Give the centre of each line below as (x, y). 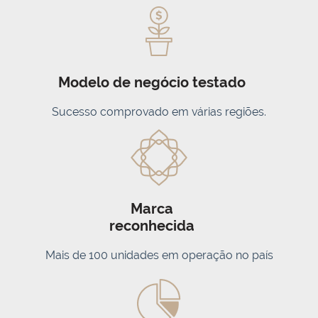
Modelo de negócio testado (152, 82)
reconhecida (152, 225)
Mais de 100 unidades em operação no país (159, 255)
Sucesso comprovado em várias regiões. (159, 111)
